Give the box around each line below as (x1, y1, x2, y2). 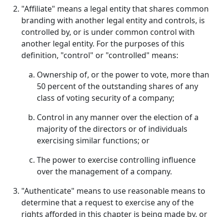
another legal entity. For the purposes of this (21, 38, 185, 49)
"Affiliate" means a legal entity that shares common (21, 3, 209, 14)
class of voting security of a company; (37, 93, 174, 103)
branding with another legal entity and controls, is (21, 15, 205, 26)
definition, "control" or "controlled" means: (21, 50, 178, 61)
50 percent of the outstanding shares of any (37, 81, 198, 92)
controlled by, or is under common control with (21, 27, 195, 37)
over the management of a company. (37, 166, 172, 177)
